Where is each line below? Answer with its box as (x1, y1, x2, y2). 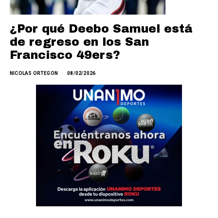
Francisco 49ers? (10, 49, 120, 62)
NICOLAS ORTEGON (10, 71, 58, 76)
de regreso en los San (10, 36, 149, 49)
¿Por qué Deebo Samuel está (10, 22, 193, 36)
